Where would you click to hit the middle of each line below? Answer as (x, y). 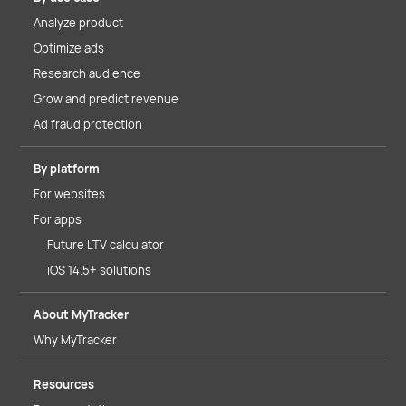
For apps (58, 219)
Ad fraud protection (88, 124)
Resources (64, 384)
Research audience (87, 73)
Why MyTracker (75, 340)
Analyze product (78, 23)
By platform (67, 169)
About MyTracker (81, 314)
